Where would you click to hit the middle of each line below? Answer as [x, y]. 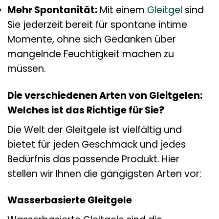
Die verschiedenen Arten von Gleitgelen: [105, 95]
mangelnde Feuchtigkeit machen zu [91, 54]
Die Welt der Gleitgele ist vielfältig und [95, 130]
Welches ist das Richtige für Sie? [86, 110]
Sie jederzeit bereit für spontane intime [97, 24]
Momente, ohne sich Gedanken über [92, 39]
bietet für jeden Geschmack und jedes [97, 144]
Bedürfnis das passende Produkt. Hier [93, 159]
